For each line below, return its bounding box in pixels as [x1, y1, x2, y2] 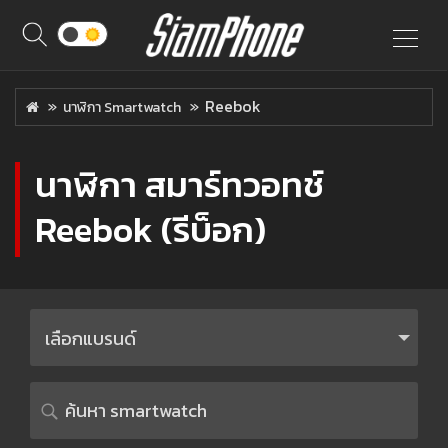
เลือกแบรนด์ [45, 325, 136, 352]
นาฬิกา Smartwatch [63, 97, 181, 118]
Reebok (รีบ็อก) [35, 203, 266, 256]
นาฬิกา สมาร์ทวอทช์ [35, 158, 324, 211]
